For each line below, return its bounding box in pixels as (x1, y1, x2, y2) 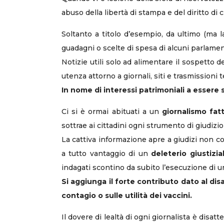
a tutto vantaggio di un (61, 149, 151, 158)
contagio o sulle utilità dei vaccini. (61, 191, 192, 200)
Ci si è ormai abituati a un (61, 107, 162, 116)
